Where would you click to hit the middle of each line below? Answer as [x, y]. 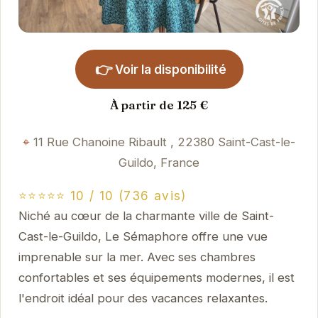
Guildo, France [159, 162]
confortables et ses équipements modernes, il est [156, 278]
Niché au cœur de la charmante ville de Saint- [146, 216]
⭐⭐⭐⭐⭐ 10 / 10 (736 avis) [102, 196]
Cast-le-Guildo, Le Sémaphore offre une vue [143, 237]
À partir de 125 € [159, 105]
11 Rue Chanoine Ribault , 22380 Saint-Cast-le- [164, 142]
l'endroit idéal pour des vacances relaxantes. [143, 298]
